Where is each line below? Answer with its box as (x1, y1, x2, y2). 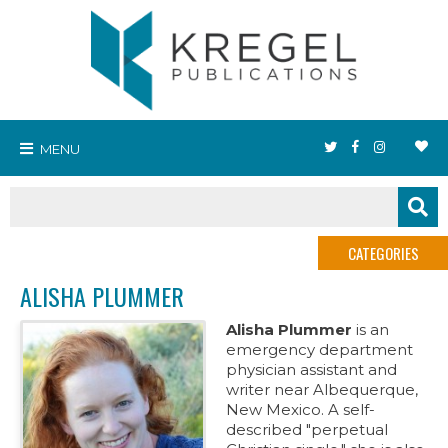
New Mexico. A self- (226, 400, 375, 419)
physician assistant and (226, 360, 397, 379)
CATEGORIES (347, 242, 419, 264)
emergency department (226, 340, 413, 359)
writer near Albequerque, (226, 380, 418, 399)
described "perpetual (226, 420, 388, 439)
